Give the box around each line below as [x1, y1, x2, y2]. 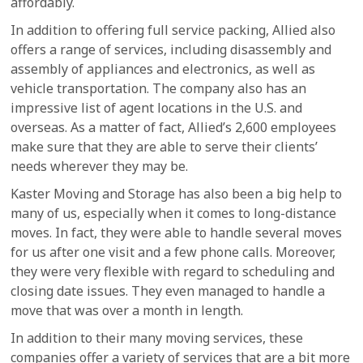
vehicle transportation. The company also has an [11, 79, 307, 97]
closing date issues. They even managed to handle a [11, 282, 326, 300]
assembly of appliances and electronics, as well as [11, 60, 316, 78]
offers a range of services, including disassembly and [11, 41, 332, 58]
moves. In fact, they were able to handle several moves [11, 224, 343, 241]
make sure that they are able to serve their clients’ [11, 138, 318, 156]
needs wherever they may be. [11, 157, 189, 175]
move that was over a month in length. [11, 301, 244, 319]
